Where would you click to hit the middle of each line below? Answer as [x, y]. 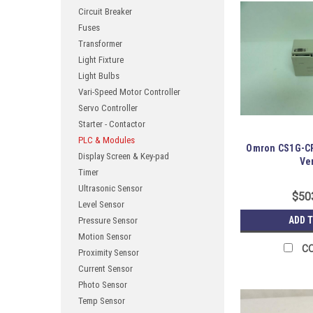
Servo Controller [108, 108]
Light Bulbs [99, 76]
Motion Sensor [105, 236]
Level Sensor [101, 204]
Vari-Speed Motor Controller [129, 92]
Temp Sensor [102, 301]
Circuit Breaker [105, 12]
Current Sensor [105, 269]
